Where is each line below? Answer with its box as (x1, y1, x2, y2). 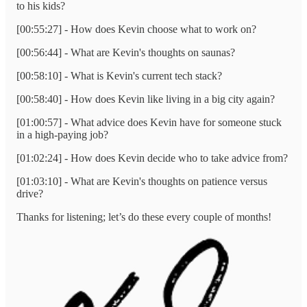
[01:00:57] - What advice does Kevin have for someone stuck (16, 116, 282, 128)
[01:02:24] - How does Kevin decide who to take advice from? (16, 151, 288, 164)
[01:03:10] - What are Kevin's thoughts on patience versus (16, 175, 267, 187)
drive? (16, 187, 43, 199)
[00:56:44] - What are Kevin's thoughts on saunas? (16, 46, 235, 58)
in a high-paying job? (16, 128, 108, 140)
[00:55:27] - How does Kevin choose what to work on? (16, 23, 256, 35)
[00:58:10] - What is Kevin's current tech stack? (16, 69, 222, 82)
